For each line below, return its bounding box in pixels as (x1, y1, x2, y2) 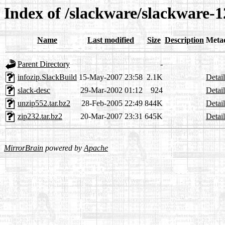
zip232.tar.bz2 (18, 112, 62, 121)
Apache (84, 144, 108, 153)
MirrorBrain (4, 144, 43, 153)
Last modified (87, 36, 134, 45)
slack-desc (18, 86, 50, 95)
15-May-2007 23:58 (79, 73, 143, 82)
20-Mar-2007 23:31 (80, 112, 143, 121)
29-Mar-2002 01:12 (80, 86, 143, 95)
